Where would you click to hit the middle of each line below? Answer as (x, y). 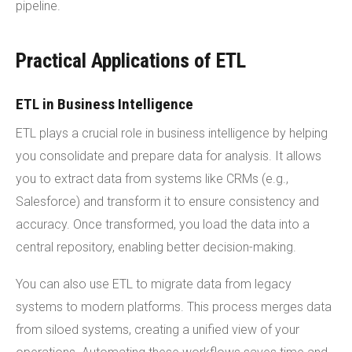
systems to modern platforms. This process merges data (174, 306)
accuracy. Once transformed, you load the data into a (163, 224)
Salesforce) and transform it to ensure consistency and (167, 201)
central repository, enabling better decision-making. (156, 247)
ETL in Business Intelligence (104, 104)
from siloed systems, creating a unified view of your (158, 329)
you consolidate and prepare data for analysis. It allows (169, 156)
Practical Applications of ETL (131, 60)
